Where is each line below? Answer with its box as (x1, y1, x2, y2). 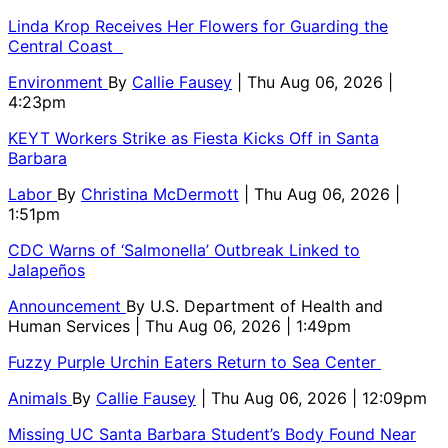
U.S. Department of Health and (150, 295, 383, 316)
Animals (8, 387, 72, 408)
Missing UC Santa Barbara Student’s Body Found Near (8, 423, 416, 444)
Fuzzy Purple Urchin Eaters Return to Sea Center (8, 351, 381, 372)
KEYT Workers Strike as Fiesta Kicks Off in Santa (8, 127, 379, 148)
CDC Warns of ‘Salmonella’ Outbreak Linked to (8, 239, 360, 260)
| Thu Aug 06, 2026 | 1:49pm (135, 315, 351, 336)
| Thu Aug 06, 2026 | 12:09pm (201, 387, 427, 408)
